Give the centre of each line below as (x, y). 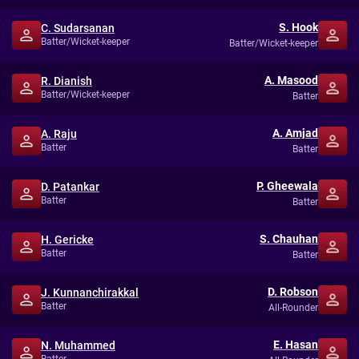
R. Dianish (67, 81)
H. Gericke (67, 240)
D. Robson (293, 291)
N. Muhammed (78, 345)
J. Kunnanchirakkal (90, 292)
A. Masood (291, 80)
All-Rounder (293, 307)
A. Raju (59, 134)
